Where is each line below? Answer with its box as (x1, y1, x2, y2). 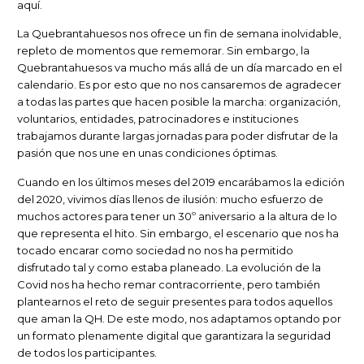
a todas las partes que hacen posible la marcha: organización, (17, 95, 340, 109)
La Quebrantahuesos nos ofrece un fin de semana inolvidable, (17, 27, 341, 41)
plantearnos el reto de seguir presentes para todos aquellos (17, 294, 332, 308)
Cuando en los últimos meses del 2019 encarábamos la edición (17, 175, 344, 188)
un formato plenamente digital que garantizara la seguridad (17, 328, 331, 342)
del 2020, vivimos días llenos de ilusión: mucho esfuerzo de (17, 192, 323, 206)
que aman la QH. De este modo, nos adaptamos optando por (17, 311, 341, 325)
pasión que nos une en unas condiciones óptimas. (17, 146, 278, 160)
